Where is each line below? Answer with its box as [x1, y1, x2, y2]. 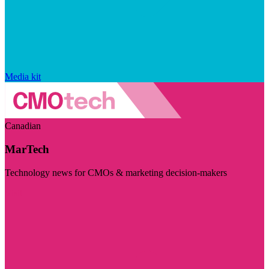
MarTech [5, 143, 49, 156]
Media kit [5, 71, 41, 82]
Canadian [5, 121, 41, 131]
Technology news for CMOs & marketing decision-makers [5, 167, 227, 178]
